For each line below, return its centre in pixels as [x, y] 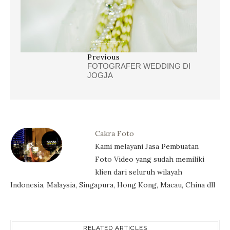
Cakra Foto [114, 133]
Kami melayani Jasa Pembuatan [147, 146]
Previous [103, 57]
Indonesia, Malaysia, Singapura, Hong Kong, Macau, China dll [113, 185]
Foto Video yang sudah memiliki [150, 159]
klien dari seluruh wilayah [139, 172]
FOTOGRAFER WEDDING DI [139, 66]
